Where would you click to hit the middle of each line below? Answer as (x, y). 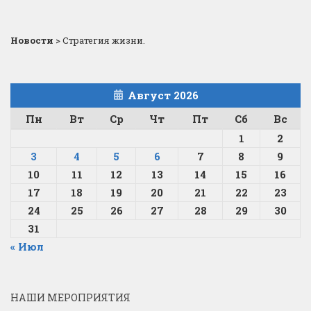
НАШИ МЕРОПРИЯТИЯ (70, 298)
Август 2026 (163, 95)
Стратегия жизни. (104, 41)
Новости (32, 41)
